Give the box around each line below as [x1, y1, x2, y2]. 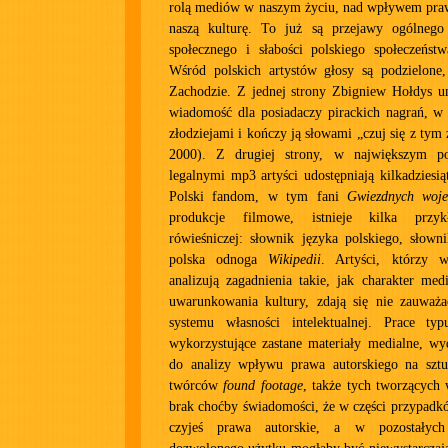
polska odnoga [169, 252, 269, 267]
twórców [169, 378, 224, 393]
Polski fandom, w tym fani [169, 189, 347, 204]
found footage [223, 378, 303, 393]
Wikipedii [268, 252, 322, 267]
